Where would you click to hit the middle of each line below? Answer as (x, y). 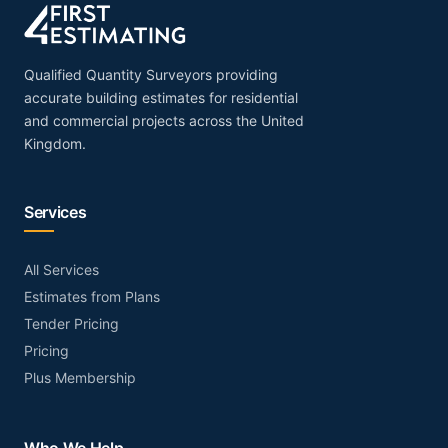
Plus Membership (80, 378)
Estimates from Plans (92, 297)
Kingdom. (55, 144)
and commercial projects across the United (164, 121)
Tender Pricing (71, 324)
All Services (61, 270)
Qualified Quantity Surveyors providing (151, 75)
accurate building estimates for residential (161, 98)
